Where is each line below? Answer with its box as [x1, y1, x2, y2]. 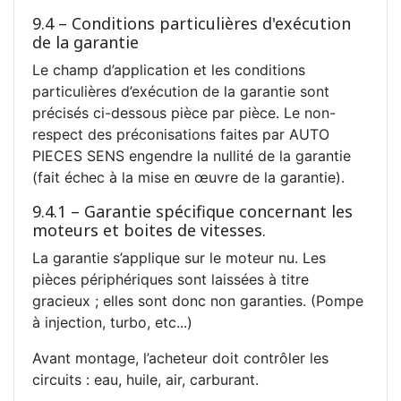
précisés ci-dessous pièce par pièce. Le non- [32, 103, 336, 122]
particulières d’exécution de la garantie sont [32, 81, 329, 100]
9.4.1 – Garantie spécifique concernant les [32, 200, 353, 222]
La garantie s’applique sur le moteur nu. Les [32, 248, 326, 267]
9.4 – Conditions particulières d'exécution [32, 12, 351, 34]
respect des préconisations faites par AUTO [32, 124, 329, 143]
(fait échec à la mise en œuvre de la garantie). [32, 167, 345, 186]
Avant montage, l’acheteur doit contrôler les [32, 348, 328, 367]
